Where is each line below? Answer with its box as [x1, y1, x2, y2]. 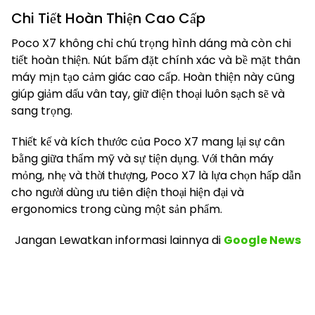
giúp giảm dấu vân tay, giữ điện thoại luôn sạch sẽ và [11, 86, 285, 103]
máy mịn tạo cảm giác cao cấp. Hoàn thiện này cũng [11, 69, 295, 86]
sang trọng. [11, 103, 72, 120]
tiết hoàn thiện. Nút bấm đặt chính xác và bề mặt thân [11, 52, 300, 69]
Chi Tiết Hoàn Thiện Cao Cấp [11, 8, 205, 29]
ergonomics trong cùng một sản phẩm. [11, 201, 222, 218]
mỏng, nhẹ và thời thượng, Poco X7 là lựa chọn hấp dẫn [11, 167, 301, 184]
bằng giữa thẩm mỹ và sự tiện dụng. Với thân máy [11, 150, 274, 167]
